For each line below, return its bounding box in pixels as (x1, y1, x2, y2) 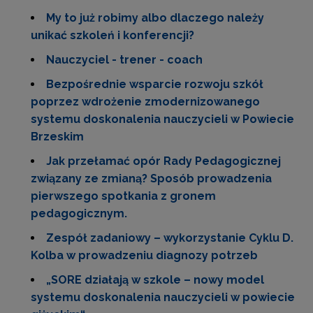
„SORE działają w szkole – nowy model (46, 273, 264, 286)
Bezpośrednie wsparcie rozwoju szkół (46, 78, 263, 91)
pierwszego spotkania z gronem (31, 189, 216, 203)
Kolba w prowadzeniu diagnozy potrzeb (31, 249, 258, 262)
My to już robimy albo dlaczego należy (46, 11, 264, 24)
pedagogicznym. (31, 207, 127, 220)
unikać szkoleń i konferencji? (31, 29, 194, 42)
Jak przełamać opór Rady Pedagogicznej (46, 154, 281, 168)
